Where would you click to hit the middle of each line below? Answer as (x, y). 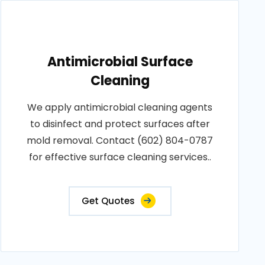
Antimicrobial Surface (120, 62)
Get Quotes (108, 201)
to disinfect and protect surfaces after (120, 124)
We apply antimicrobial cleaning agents (120, 107)
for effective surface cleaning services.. (120, 157)
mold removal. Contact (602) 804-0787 (120, 140)
